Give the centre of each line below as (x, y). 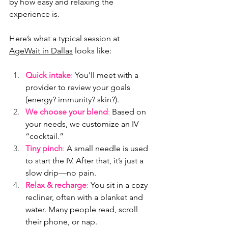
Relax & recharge (56, 185)
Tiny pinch (44, 149)
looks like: (92, 51)
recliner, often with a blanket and (85, 197)
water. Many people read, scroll (83, 210)
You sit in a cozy (119, 185)
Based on (129, 112)
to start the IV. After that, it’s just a (85, 161)
